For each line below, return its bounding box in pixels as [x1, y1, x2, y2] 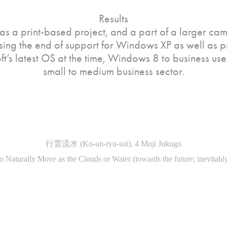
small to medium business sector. [43, 65, 184, 78]
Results [99, 12, 128, 25]
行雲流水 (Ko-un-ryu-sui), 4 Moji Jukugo [46, 139, 181, 148]
